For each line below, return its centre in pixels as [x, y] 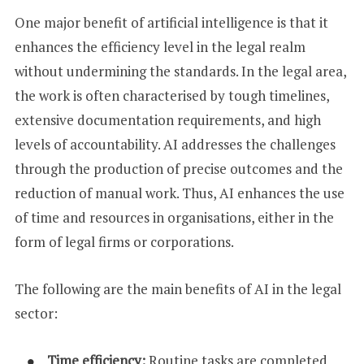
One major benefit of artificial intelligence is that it [171, 23]
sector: [36, 314]
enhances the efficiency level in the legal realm [160, 47]
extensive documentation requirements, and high [167, 120]
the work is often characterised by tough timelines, [171, 96]
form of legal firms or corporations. [124, 242]
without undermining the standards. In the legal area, [180, 71]
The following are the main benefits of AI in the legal [178, 289]
